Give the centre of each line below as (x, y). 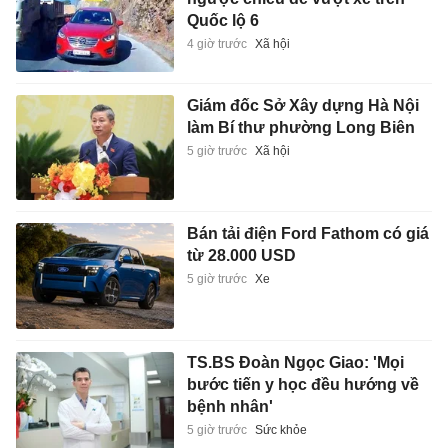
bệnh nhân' (229, 407)
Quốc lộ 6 (222, 21)
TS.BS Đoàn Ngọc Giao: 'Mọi (295, 363)
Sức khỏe (280, 430)
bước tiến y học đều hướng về (302, 385)
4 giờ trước (216, 44)
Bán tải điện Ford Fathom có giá (307, 234)
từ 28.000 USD (241, 256)
